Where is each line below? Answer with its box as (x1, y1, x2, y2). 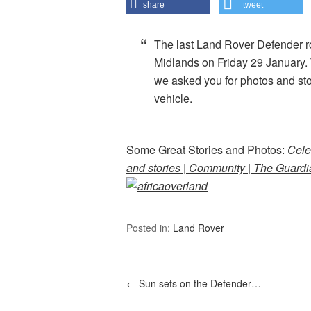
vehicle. (154, 90, 192, 106)
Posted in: (126, 221, 173, 235)
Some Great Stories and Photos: (126, 142, 287, 158)
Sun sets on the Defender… (136, 276, 261, 290)
